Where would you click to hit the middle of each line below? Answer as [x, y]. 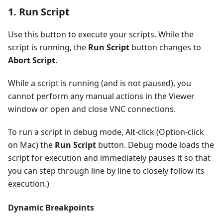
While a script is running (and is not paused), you [100, 83]
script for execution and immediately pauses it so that [109, 158]
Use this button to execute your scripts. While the [101, 35]
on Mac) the [31, 145]
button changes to [165, 48]
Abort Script [32, 60]
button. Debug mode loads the [155, 145]
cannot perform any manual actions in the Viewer [101, 96]
